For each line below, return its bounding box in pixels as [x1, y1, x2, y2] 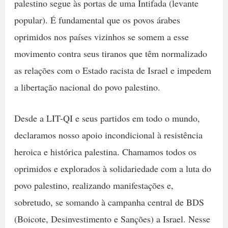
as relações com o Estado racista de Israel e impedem [14, 64, 211, 76]
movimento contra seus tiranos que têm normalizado [14, 47, 207, 60]
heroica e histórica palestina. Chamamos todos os [14, 146, 196, 158]
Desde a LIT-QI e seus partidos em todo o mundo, [14, 112, 200, 125]
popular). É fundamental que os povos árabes [14, 13, 180, 26]
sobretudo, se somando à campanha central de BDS [14, 196, 204, 209]
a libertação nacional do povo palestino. [14, 80, 160, 93]
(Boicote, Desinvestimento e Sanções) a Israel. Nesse [14, 213, 210, 225]
